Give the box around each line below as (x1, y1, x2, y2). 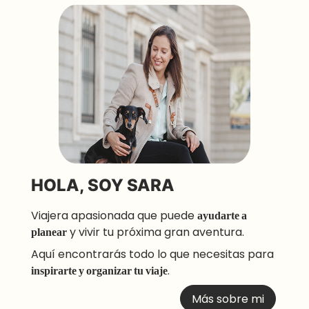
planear (31, 223, 67, 240)
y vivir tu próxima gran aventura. (67, 223, 244, 240)
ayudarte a (197, 207, 247, 223)
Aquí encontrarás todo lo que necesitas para (31, 246, 274, 262)
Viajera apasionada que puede (31, 207, 197, 223)
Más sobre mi (192, 290, 265, 307)
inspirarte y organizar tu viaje (31, 262, 168, 279)
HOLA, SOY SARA (31, 173, 175, 197)
